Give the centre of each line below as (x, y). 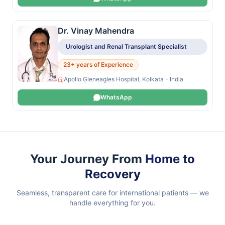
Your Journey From (88, 159)
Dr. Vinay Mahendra (96, 31)
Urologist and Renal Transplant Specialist (126, 46)
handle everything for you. (113, 203)
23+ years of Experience (98, 65)
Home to (170, 159)
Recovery (113, 174)
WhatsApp (116, 97)
